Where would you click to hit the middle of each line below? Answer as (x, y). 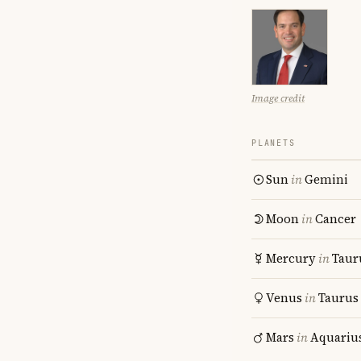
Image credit (278, 98)
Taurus (338, 298)
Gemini (326, 179)
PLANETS (274, 143)
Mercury (291, 258)
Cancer (336, 219)
